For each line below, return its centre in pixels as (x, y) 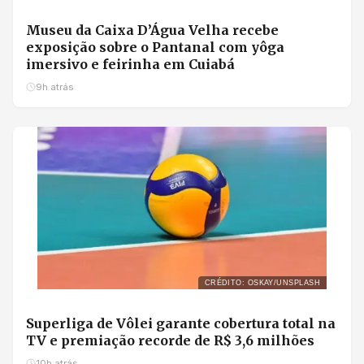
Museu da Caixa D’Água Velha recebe (152, 30)
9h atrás (54, 87)
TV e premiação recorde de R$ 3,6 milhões (170, 341)
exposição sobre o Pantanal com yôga (155, 47)
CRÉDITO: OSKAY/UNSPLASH (262, 283)
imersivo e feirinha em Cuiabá (130, 64)
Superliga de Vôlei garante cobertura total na (181, 324)
